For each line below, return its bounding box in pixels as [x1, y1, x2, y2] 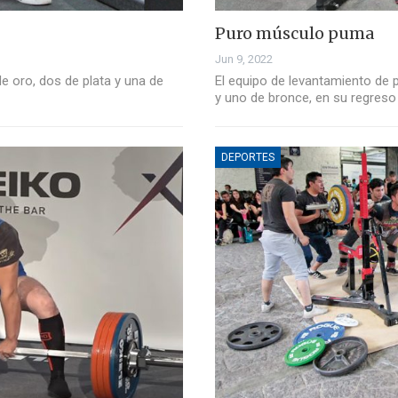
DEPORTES [221, 151, 275, 164]
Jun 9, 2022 [215, 52, 273, 67]
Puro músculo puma [215, 23, 374, 44]
